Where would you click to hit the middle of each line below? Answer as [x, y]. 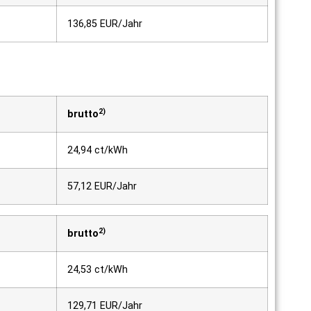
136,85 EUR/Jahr [105, 24]
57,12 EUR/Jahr [102, 186]
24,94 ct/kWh [98, 150]
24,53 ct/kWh [98, 269]
